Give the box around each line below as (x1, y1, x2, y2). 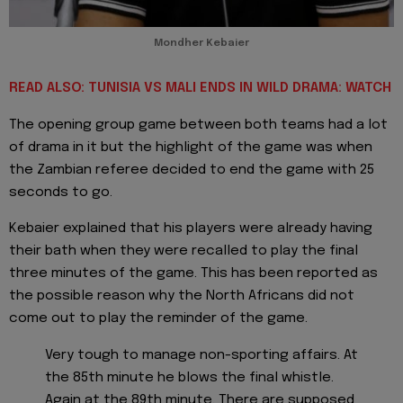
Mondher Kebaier (154, 38, 249, 49)
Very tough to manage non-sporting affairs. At (45, 347, 358, 363)
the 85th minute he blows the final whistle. (45, 370, 334, 385)
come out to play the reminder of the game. (9, 311, 308, 327)
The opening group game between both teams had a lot (9, 117, 388, 132)
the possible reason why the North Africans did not (9, 289, 354, 304)
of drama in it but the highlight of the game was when (9, 139, 372, 155)
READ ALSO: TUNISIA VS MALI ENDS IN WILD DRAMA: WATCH (9, 81, 391, 96)
